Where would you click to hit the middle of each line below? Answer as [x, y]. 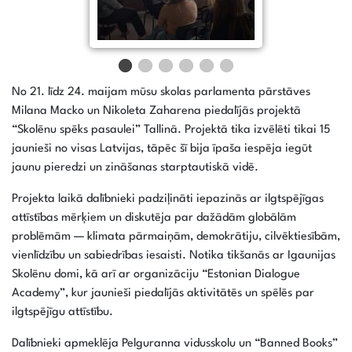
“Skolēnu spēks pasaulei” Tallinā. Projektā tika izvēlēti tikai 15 [171, 130]
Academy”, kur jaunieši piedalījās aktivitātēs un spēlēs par [163, 294]
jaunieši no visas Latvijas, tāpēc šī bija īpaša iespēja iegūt [162, 149]
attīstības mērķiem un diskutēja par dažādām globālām [154, 218]
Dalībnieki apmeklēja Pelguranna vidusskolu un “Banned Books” [175, 344]
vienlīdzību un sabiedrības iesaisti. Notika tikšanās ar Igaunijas [174, 256]
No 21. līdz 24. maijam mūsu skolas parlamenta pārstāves [161, 93]
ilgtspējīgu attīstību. [62, 313]
